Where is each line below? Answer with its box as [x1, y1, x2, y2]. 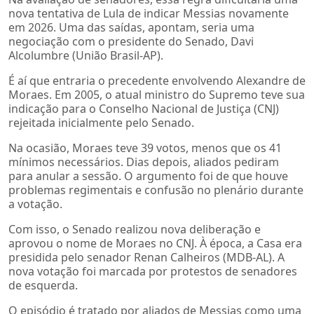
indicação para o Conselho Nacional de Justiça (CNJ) [8, 100, 279, 116]
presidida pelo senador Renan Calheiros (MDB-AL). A [8, 249, 285, 265]
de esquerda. [8, 277, 78, 293]
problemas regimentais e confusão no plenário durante [8, 182, 303, 198]
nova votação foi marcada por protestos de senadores [8, 263, 297, 279]
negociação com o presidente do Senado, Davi [8, 33, 254, 49]
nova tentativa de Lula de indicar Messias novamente [8, 5, 289, 21]
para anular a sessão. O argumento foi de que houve [8, 168, 288, 184]
